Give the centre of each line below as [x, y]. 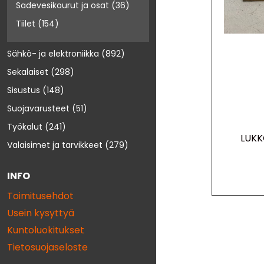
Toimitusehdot [40, 196]
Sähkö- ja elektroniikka [53, 54]
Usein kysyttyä [41, 213]
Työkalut [25, 127]
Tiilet [26, 24]
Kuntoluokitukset [46, 230]
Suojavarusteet [38, 109]
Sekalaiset [28, 72]
